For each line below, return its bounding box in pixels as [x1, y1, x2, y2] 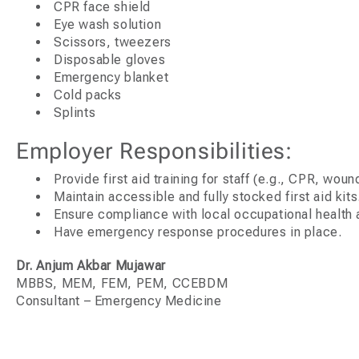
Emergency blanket [54, 69, 169, 85]
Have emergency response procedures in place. [54, 224, 342, 240]
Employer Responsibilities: [16, 137, 292, 164]
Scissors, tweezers [54, 34, 171, 50]
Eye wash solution [54, 16, 162, 32]
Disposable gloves [54, 51, 166, 67]
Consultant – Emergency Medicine [16, 292, 222, 309]
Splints [54, 104, 96, 120]
